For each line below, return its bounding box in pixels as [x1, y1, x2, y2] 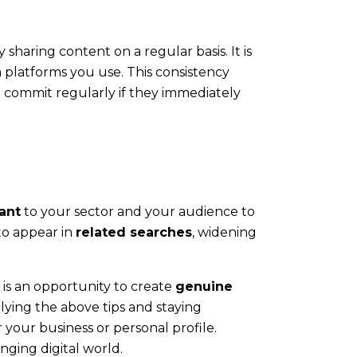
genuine [175, 278, 233, 294]
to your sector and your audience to [21, 203, 255, 219]
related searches [76, 224, 192, 240]
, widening [192, 224, 257, 240]
